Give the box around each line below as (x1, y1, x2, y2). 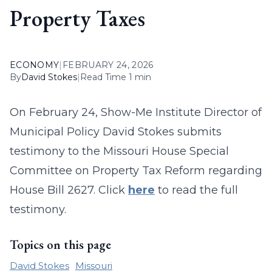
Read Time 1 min (80, 72, 151, 83)
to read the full (155, 183, 238, 197)
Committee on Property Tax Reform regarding (10, 164, 262, 177)
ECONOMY (10, 59, 59, 70)
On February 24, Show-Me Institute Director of (10, 106, 262, 119)
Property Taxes (10, 4, 145, 33)
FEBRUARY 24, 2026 (62, 59, 154, 70)
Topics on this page (10, 237, 111, 253)
